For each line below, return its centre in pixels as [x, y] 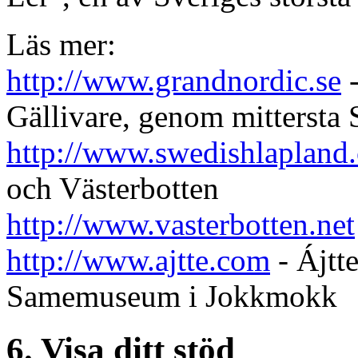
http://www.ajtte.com [138, 261]
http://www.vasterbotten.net [181, 225]
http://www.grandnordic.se [174, 81]
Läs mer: [61, 45]
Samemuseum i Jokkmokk [172, 296]
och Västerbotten [113, 189]
